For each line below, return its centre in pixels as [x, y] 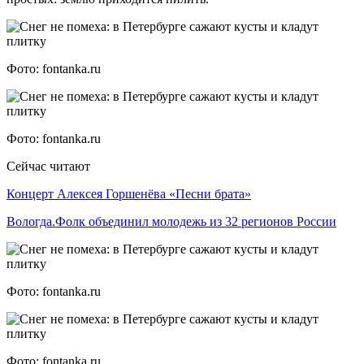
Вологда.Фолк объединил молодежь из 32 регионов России [171, 221]
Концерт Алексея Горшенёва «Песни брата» [129, 193]
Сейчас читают [48, 166]
